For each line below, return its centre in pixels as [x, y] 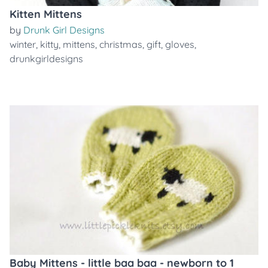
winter [23, 44]
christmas [121, 44]
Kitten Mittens [46, 14]
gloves [180, 44]
